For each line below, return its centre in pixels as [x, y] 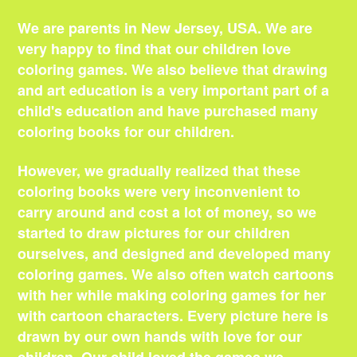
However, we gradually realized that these [159, 171]
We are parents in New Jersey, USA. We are [165, 28]
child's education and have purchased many [168, 111]
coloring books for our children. [126, 132]
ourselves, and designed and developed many [175, 254]
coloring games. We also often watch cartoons [176, 275]
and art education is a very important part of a [174, 90]
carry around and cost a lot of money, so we [167, 212]
